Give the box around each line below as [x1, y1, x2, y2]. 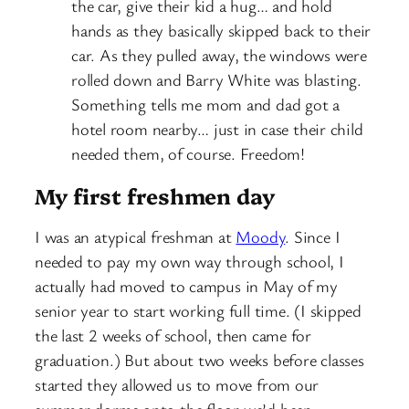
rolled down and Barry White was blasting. [71, 68, 362, 90]
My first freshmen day [35, 180, 275, 210]
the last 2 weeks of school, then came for [35, 324, 311, 347]
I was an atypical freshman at [35, 225, 236, 248]
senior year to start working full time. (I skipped [35, 299, 362, 322]
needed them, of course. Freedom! [71, 142, 305, 164]
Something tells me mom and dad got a [71, 92, 341, 115]
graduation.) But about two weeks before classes [35, 349, 364, 372]
